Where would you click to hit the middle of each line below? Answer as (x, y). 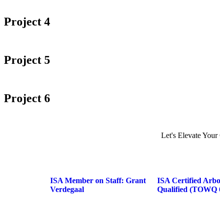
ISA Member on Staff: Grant (98, 180)
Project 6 (27, 98)
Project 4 (27, 22)
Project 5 (27, 60)
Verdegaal (67, 189)
